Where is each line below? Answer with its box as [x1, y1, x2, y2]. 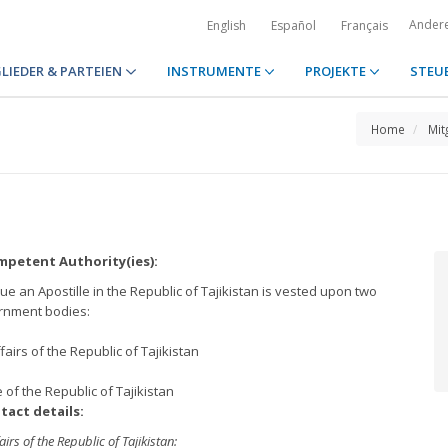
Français [341, 17, 388, 34]
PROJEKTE [304, 62, 369, 80]
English [207, 17, 246, 34]
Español [271, 17, 316, 34]
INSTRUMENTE [166, 62, 264, 80]
